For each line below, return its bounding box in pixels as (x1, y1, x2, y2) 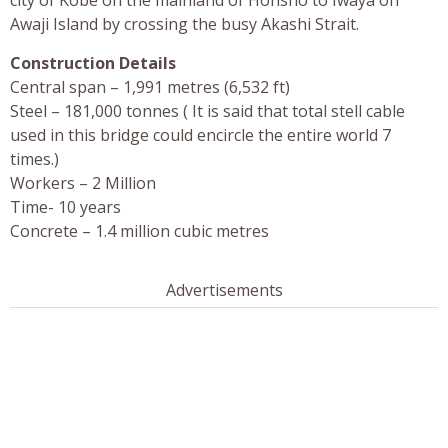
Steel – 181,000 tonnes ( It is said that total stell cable (10, 99, 405, 122)
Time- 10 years (10, 195, 121, 218)
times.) (10, 147, 59, 170)
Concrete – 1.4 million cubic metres (10, 219, 269, 242)
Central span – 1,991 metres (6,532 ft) (10, 75, 290, 98)
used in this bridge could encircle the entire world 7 (10, 123, 391, 146)
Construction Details (10, 51, 176, 74)
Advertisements (165, 278, 283, 301)
